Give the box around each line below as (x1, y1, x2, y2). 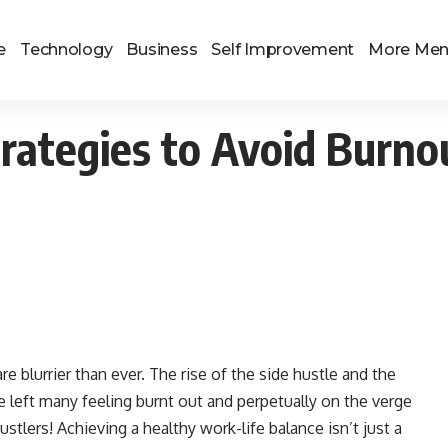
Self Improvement (211, 40, 355, 59)
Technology (20, 40, 113, 59)
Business (126, 40, 198, 59)
